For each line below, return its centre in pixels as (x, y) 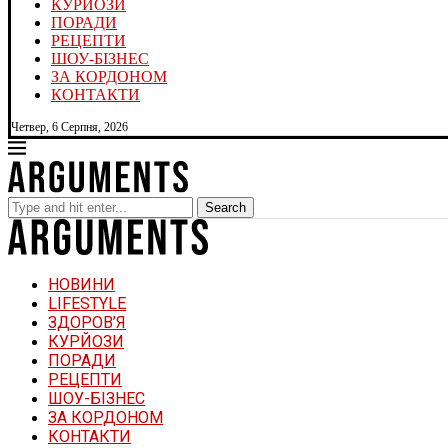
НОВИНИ (81, 285)
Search (225, 208)
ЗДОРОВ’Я (87, 323)
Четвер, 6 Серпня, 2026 (69, 127)
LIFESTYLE (87, 304)
